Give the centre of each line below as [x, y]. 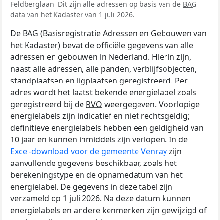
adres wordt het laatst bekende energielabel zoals [103, 93]
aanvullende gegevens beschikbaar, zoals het [94, 163]
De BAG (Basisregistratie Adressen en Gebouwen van [109, 34]
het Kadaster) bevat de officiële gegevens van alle [102, 45]
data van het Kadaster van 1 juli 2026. [72, 15]
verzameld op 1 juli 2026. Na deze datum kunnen [100, 199]
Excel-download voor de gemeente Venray [89, 151]
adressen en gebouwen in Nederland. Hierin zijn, [101, 57]
